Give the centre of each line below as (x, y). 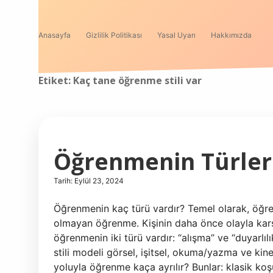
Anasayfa (55, 35)
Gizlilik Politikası (114, 35)
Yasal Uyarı (176, 35)
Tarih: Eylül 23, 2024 (89, 181)
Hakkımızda (231, 35)
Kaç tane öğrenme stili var (137, 80)
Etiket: (56, 80)
